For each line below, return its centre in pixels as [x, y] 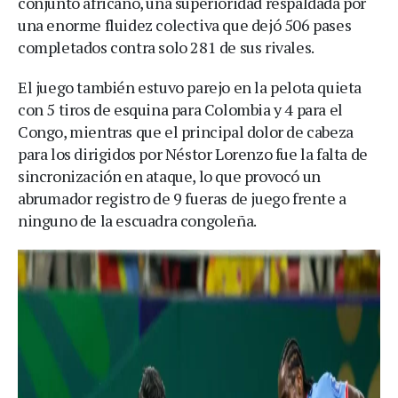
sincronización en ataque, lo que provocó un [169, 175]
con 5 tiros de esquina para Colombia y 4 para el [180, 109]
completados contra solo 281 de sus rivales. [166, 47]
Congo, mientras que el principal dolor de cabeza [186, 131]
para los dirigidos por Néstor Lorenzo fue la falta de [193, 153]
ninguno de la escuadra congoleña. [137, 220]
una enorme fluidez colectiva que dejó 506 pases [185, 24]
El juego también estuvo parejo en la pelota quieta [190, 87]
